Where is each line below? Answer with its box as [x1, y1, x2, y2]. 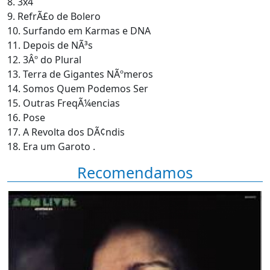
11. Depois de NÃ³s [7, 39, 93, 52]
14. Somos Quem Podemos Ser [7, 82, 148, 95]
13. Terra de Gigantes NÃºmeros [7, 67, 153, 81]
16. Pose [7, 111, 45, 124]
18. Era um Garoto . [7, 140, 95, 153]
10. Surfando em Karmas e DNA [7, 24, 151, 37]
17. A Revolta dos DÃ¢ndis [7, 125, 125, 139]
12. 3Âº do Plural [7, 53, 81, 66]
